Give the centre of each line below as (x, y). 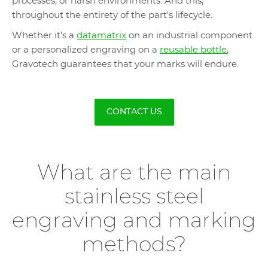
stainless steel (134, 197)
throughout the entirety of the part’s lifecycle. (112, 15)
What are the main (134, 173)
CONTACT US (134, 112)
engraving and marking (134, 221)
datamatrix (101, 36)
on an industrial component (189, 36)
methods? (134, 245)
